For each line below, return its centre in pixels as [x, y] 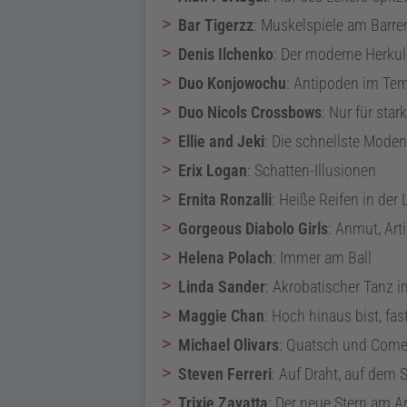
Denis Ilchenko [226, 55]
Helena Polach [225, 258]
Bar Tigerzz [216, 25]
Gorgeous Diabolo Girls [253, 229]
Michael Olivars [228, 345]
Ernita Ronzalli [225, 200]
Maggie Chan [221, 316]
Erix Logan [213, 171]
